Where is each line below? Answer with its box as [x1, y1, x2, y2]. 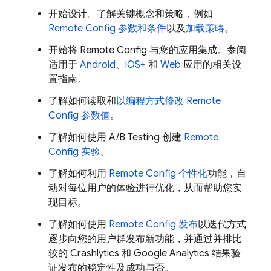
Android [80, 59, 116, 71]
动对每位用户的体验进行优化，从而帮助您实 [48, 182, 242, 194]
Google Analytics [134, 247, 209, 260]
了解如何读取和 [48, 95, 116, 107]
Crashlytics [70, 247, 119, 260]
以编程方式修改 [116, 95, 186, 107]
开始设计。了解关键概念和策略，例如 [48, 8, 213, 20]
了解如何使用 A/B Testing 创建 [48, 131, 184, 143]
